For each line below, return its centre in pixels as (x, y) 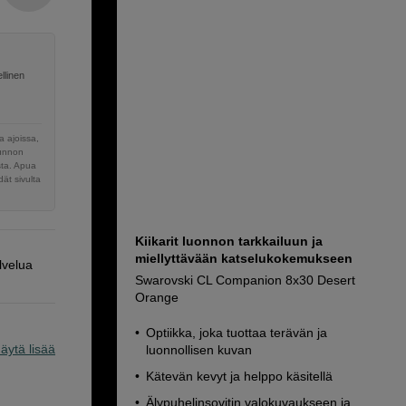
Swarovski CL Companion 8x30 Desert (245, 280)
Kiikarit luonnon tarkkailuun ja (229, 241)
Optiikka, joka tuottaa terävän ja (237, 333)
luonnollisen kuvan (199, 350)
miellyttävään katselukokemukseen (244, 258)
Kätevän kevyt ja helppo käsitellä (239, 376)
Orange (157, 297)
